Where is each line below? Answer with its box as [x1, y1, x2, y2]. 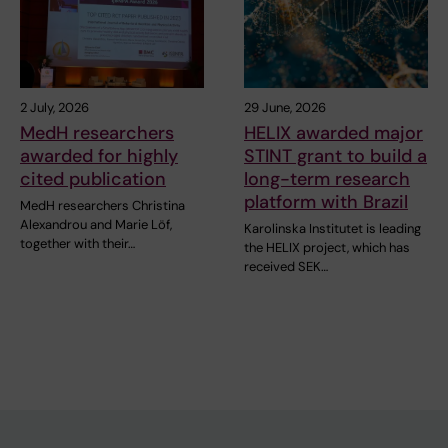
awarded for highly [20, 144, 178, 169]
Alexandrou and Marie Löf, [20, 216, 172, 234]
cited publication [20, 167, 166, 192]
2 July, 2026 [20, 99, 89, 117]
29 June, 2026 [244, 99, 326, 117]
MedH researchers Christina [20, 197, 185, 215]
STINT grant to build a [244, 144, 427, 169]
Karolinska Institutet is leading [244, 220, 421, 238]
